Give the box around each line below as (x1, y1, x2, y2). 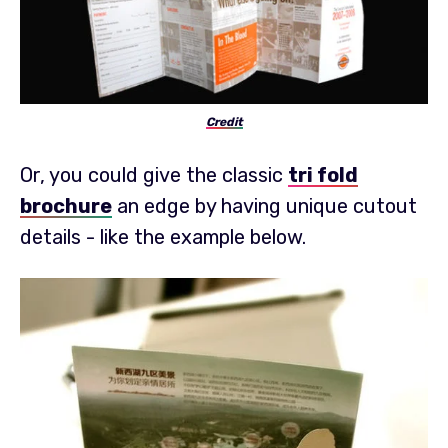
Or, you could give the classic (20, 162, 288, 187)
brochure (20, 193, 112, 218)
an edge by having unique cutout (112, 193, 417, 218)
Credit (205, 114, 243, 129)
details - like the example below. (20, 224, 311, 249)
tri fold (288, 162, 358, 187)
